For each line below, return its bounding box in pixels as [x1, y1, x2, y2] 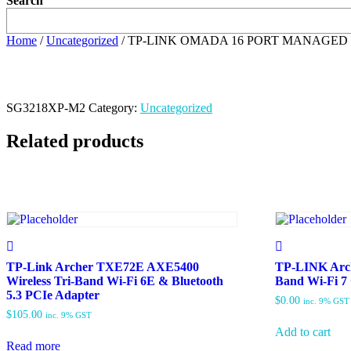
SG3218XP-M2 [6, 101, 85, 114]
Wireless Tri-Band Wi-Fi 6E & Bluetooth [6, 274, 223, 288]
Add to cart [275, 325, 331, 338]
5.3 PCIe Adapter [6, 288, 100, 302]
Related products [6, 130, 143, 151]
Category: [89, 101, 140, 114]
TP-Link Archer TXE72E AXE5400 [6, 260, 199, 274]
